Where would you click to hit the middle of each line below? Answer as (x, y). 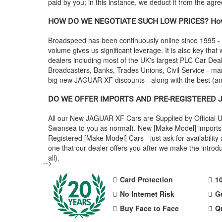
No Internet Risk (147, 194)
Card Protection (146, 179)
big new (61, 80)
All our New (67, 118)
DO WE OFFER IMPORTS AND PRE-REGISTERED (133, 99)
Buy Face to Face (149, 208)
